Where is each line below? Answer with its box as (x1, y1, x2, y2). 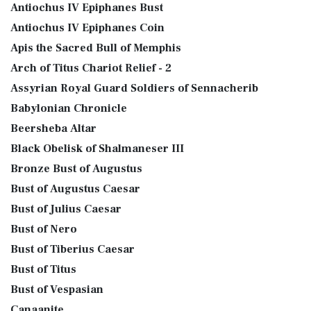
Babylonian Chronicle (10, 101, 127, 115)
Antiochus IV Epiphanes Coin (10, 21, 165, 35)
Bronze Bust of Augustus (10, 162, 142, 176)
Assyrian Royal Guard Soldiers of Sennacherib (10, 81, 258, 95)
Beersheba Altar (10, 121, 96, 135)
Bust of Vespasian (10, 283, 103, 296)
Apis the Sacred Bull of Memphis (10, 41, 181, 55)
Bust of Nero (10, 222, 77, 236)
